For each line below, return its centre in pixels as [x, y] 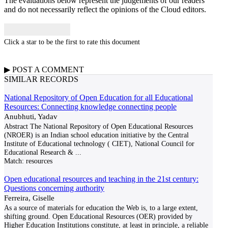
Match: [14, 161]
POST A [26, 69]
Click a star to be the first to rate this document [72, 42]
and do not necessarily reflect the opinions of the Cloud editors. [105, 9]
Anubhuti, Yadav [31, 116]
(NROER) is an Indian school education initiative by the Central [96, 135]
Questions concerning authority [54, 188]
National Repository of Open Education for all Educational [98, 97]
